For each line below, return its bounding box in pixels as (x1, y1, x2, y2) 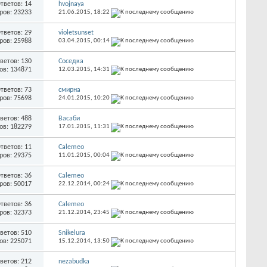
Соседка (58, 57, 83, 65)
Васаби (58, 114, 80, 122)
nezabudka (58, 257, 89, 265)
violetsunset (58, 29, 94, 36)
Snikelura (58, 229, 85, 237)
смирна (58, 86, 80, 94)
